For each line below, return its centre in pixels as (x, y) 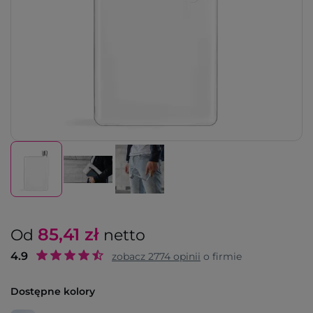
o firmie (221, 256)
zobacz (130, 256)
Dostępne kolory (53, 291)
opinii (185, 256)
